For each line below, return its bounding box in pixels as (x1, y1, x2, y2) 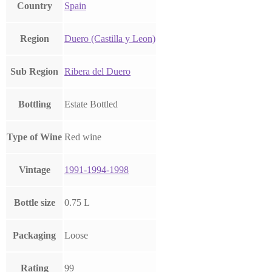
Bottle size (13, 197, 55, 208)
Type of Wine (7, 132, 62, 143)
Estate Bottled (64, 99, 118, 110)
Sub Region (10, 66, 58, 77)
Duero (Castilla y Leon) (64, 33, 155, 44)
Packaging (13, 230, 56, 241)
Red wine (64, 132, 101, 143)
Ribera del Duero (64, 66, 131, 77)
